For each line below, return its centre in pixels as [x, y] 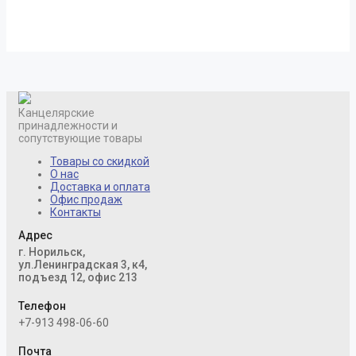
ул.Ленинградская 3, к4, [83, 264]
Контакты [75, 212]
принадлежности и [68, 125]
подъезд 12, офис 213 [78, 277]
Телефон [42, 306]
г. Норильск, [52, 252]
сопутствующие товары [80, 138]
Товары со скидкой [100, 161]
